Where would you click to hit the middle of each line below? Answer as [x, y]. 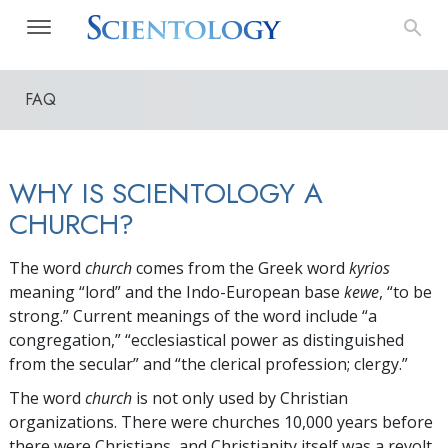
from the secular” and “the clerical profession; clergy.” [208, 364]
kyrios [369, 268]
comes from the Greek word [240, 268]
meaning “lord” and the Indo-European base [176, 292]
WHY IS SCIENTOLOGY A [166, 193]
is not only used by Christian [240, 398]
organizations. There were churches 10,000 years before [221, 422]
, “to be [405, 292]
